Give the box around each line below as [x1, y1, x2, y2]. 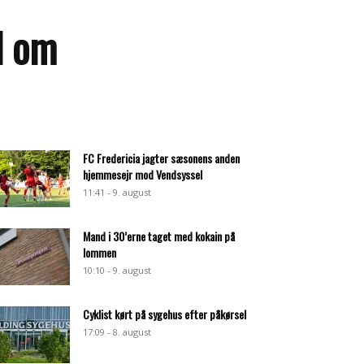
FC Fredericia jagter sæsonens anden [83, 149, 240, 167]
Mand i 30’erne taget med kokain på [83, 227, 235, 245]
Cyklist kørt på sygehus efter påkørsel [83, 305, 246, 323]
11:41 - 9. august [83, 186, 151, 198]
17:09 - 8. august [83, 326, 151, 338]
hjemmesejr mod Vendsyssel [83, 166, 202, 183]
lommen [83, 244, 116, 261]
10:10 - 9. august [83, 264, 151, 276]
